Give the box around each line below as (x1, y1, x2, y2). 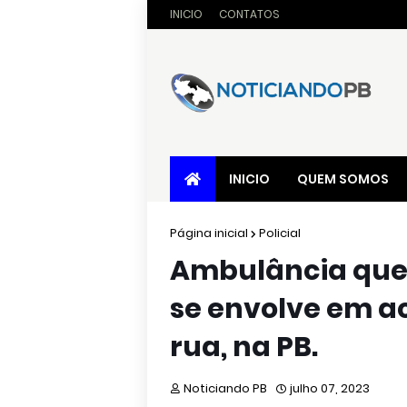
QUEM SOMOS (297, 170, 389, 188)
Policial (259, 224, 301, 242)
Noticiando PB (184, 380, 267, 397)
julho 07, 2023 (290, 380, 370, 397)
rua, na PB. (170, 328, 318, 366)
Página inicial (170, 224, 248, 242)
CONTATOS (219, 6, 280, 22)
